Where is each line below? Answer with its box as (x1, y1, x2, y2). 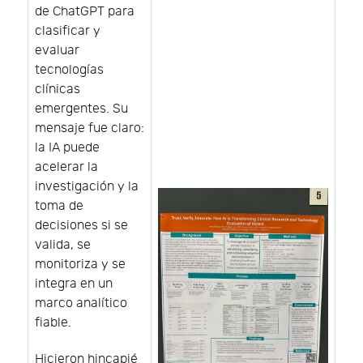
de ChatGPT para (35, 3, 135, 19)
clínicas (35, 81, 80, 97)
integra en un (35, 275, 113, 292)
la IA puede (35, 139, 100, 156)
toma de (35, 198, 83, 214)
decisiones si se (35, 217, 128, 233)
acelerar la (35, 159, 98, 175)
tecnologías (35, 62, 104, 78)
